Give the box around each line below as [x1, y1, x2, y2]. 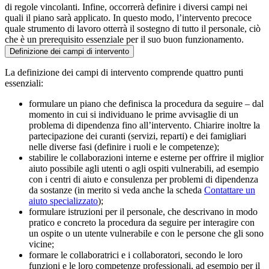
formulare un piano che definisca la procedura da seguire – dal [29, 98, 264, 109]
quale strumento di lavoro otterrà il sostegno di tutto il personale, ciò [5, 23, 261, 34]
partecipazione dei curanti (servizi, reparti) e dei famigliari [29, 130, 246, 141]
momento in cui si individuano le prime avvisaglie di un [29, 109, 238, 119]
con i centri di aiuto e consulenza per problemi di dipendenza [29, 174, 258, 184]
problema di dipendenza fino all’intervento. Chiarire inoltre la [29, 119, 260, 130]
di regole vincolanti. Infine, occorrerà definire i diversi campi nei [5, 1, 247, 12]
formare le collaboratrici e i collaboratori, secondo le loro [29, 249, 243, 260]
